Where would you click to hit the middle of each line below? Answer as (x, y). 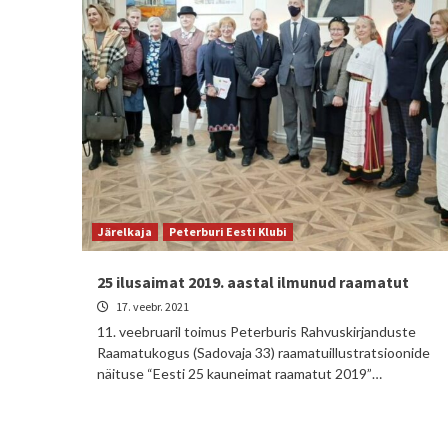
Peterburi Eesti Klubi (228, 231)
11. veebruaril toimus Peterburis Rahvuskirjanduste (256, 331)
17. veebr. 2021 (151, 306)
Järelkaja (125, 231)
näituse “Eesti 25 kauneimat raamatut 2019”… (239, 373)
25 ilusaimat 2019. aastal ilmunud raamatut (253, 282)
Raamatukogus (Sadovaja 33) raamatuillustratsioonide (263, 352)
